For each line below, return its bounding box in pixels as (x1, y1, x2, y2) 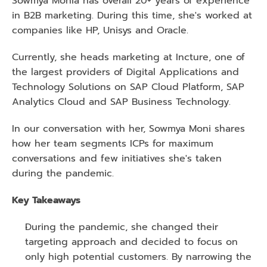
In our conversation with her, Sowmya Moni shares (12, 122, 245, 136)
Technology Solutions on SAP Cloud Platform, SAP (12, 80, 244, 94)
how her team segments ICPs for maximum (12, 136, 213, 151)
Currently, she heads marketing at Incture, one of (12, 50, 245, 64)
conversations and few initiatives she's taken (12, 151, 222, 166)
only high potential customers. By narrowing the (25, 250, 252, 264)
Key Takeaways (12, 193, 83, 207)
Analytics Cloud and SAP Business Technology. (12, 95, 231, 109)
